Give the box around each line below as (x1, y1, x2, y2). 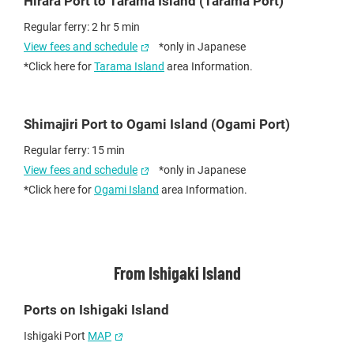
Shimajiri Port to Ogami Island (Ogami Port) (24, 116, 290, 133)
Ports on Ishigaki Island (24, 302, 169, 318)
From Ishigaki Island (113, 262, 241, 284)
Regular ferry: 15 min (24, 144, 125, 157)
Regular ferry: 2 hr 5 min (24, 21, 140, 34)
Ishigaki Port (24, 330, 88, 343)
